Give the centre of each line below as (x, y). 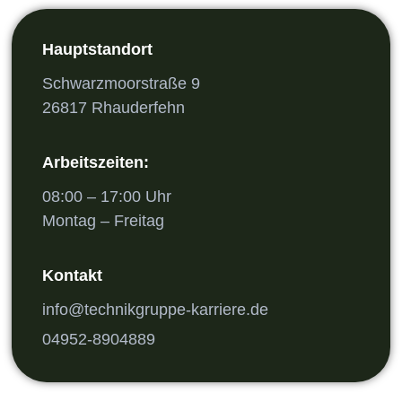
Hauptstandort (97, 49)
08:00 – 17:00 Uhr (107, 197)
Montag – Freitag (103, 221)
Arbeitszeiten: (96, 162)
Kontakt (72, 275)
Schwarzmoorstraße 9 (121, 83)
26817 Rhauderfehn (114, 108)
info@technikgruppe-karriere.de (155, 310)
